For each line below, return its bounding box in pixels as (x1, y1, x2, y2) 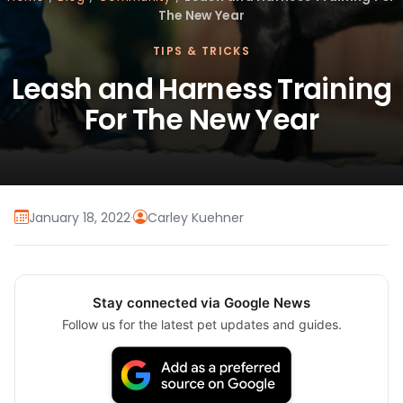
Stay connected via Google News (93, 294, 310, 312)
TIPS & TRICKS (152, 43, 251, 59)
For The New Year (85, 100, 318, 140)
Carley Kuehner (148, 208, 244, 227)
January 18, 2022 (29, 208, 130, 227)
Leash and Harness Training (11, 69, 392, 110)
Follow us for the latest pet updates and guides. (61, 317, 342, 333)
